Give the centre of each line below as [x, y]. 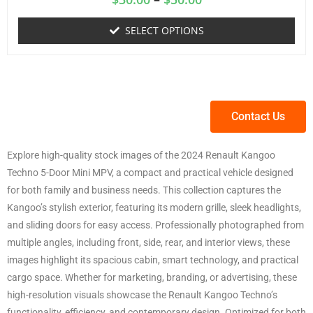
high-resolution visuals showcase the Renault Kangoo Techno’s [142, 295]
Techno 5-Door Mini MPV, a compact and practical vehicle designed [150, 173]
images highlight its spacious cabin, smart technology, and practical [153, 260]
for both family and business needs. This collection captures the [144, 190]
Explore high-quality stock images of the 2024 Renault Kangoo [141, 155]
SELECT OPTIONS [164, 30]
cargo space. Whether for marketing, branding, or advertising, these [152, 277]
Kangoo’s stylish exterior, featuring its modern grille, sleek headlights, [154, 208]
